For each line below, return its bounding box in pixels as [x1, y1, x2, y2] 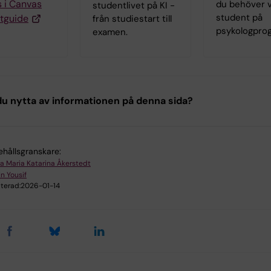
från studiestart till [93, 13, 172, 25]
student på [216, 11, 263, 24]
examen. [93, 26, 128, 39]
